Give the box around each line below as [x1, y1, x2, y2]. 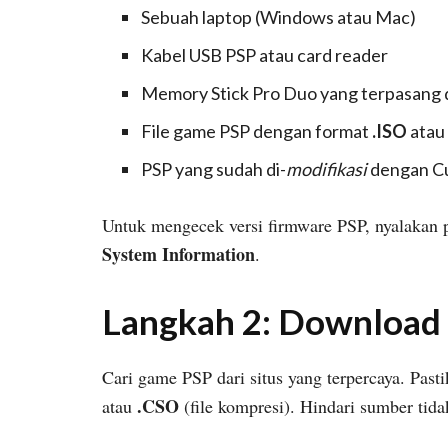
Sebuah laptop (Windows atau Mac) [140, 6, 416, 29]
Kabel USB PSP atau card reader [140, 44, 388, 67]
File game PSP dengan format [140, 120, 372, 143]
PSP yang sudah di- [140, 158, 286, 181]
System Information [102, 241, 255, 268]
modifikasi [285, 158, 367, 181]
